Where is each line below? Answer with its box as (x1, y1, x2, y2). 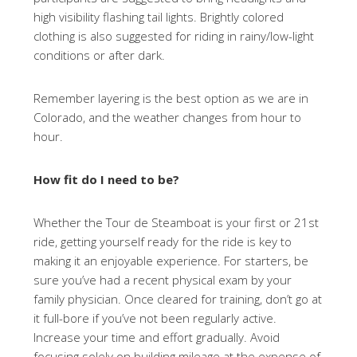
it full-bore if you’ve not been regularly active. (33, 310, 277, 326)
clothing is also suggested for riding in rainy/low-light (33, 28, 315, 44)
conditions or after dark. (33, 47, 166, 63)
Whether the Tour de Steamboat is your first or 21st (33, 214, 320, 230)
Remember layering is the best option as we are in (33, 90, 309, 106)
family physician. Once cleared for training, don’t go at (33, 291, 323, 307)
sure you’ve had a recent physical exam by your (33, 272, 292, 288)
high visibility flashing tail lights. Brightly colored (33, 9, 284, 25)
